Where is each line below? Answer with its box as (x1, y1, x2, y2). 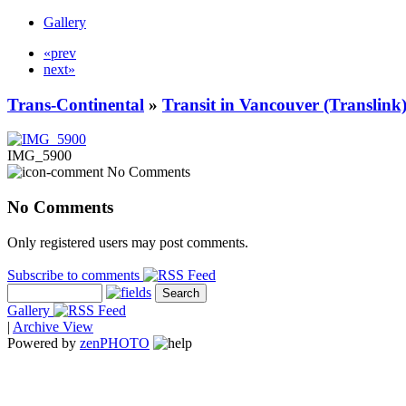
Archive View (13, 318, 93, 334)
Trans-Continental (7, 94, 144, 114)
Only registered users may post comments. (7, 234, 248, 250)
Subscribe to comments (7, 266, 143, 283)
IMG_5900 (7, 148, 72, 164)
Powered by (7, 334, 80, 351)
